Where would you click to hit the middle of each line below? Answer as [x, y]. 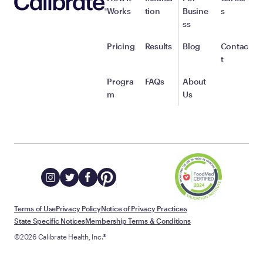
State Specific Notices [50, 220]
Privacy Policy [78, 208]
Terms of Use [35, 208]
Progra [120, 81]
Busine [195, 11]
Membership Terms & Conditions [138, 220]
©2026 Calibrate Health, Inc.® [60, 236]
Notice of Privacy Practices [144, 208]
